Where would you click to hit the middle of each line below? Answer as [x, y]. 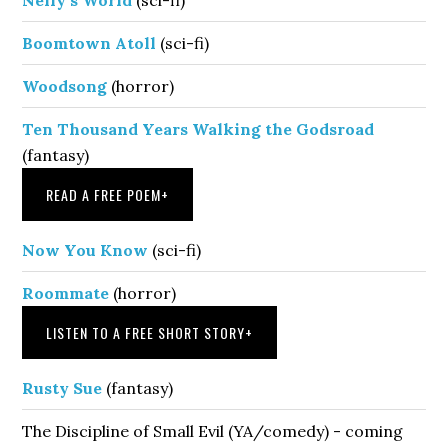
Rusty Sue [62, 387]
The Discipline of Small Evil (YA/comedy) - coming [213, 430]
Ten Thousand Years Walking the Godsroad [198, 128]
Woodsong [65, 85]
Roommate [66, 292]
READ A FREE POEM [104, 194]
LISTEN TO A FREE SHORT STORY [146, 332]
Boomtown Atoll [89, 42]
